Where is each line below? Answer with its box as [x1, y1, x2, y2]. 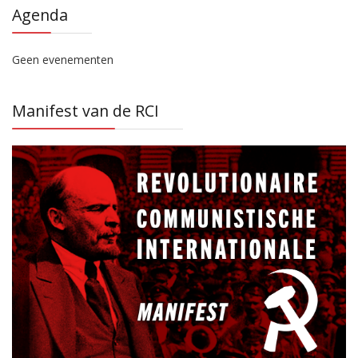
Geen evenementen [12, 52, 113, 68]
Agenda [12, 4, 68, 26]
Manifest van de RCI [12, 100, 159, 122]
